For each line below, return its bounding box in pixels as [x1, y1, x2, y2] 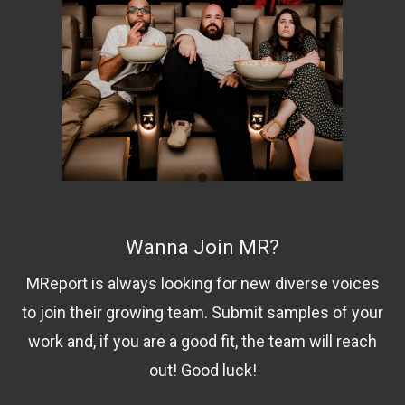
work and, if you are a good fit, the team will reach [28, 331, 377, 351]
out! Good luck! [148, 360, 257, 380]
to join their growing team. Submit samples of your [22, 302, 383, 322]
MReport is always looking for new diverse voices [25, 273, 380, 293]
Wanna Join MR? [126, 235, 279, 259]
